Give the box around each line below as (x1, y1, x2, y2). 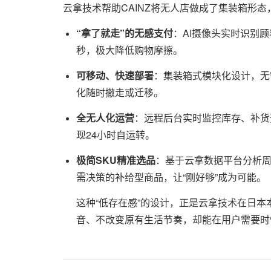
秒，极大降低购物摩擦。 (76, 43, 183, 57)
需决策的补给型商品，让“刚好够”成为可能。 (76, 170, 267, 184)
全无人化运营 (76, 111, 135, 125)
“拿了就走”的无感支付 (76, 26, 174, 41)
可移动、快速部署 (76, 68, 154, 83)
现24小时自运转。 (76, 128, 155, 142)
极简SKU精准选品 (76, 153, 156, 168)
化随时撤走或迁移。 (76, 85, 164, 100)
